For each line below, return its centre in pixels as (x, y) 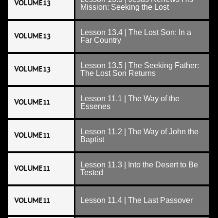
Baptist (92, 139)
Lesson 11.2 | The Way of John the (139, 132)
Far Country (101, 40)
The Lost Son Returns (118, 73)
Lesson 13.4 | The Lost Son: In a (136, 32)
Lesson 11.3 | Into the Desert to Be (139, 165)
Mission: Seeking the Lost (125, 7)
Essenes (95, 106)
